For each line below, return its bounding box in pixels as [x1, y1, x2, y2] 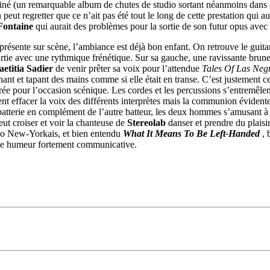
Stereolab [127, 118, 166, 128]
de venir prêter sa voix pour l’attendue [53, 63, 202, 74]
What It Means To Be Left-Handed [123, 128, 260, 139]
